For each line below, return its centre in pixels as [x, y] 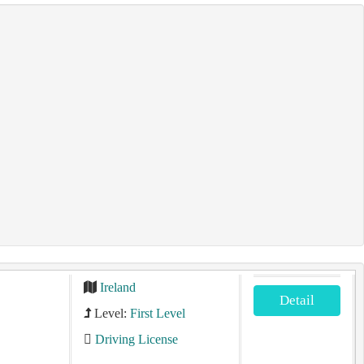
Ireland [117, 287]
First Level [157, 313]
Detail [297, 300]
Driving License [136, 339]
